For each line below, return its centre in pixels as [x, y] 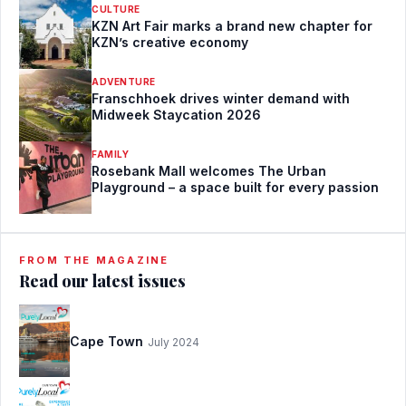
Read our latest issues [102, 280]
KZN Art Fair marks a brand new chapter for [232, 25]
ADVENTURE [124, 81]
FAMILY [110, 154]
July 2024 [174, 342]
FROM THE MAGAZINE [94, 260]
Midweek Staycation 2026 [176, 114]
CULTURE [116, 9]
